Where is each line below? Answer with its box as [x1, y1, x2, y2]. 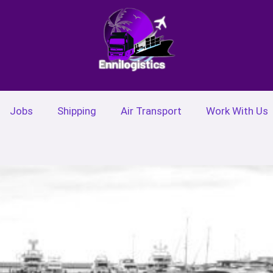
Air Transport [121, 104, 182, 117]
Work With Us [206, 104, 268, 117]
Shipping [57, 104, 96, 117]
